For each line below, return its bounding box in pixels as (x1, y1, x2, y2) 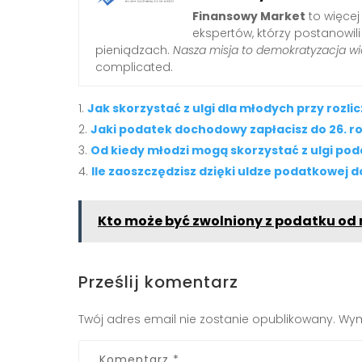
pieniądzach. (95, 42, 173, 59)
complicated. (95, 59, 173, 76)
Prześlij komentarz (78, 271, 238, 294)
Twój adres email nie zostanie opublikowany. (78, 311, 335, 328)
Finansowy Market (192, 8, 305, 25)
